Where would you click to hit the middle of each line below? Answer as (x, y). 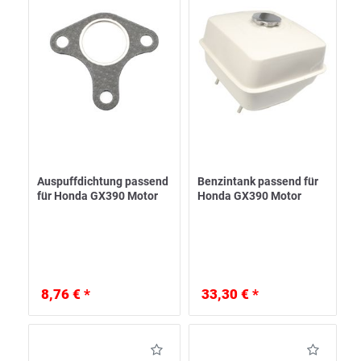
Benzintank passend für (258, 182)
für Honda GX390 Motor (98, 196)
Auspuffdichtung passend (103, 182)
